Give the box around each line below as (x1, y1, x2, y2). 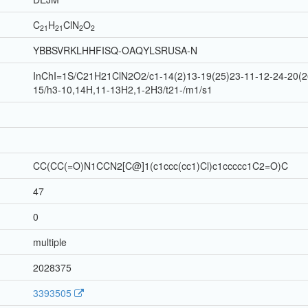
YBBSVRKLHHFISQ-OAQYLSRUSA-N (33, 43, 197, 58)
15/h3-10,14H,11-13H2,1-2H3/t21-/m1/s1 (33, 82, 212, 97)
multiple (33, 235, 67, 250)
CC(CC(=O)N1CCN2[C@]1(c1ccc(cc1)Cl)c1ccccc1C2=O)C (33, 159, 288, 173)
